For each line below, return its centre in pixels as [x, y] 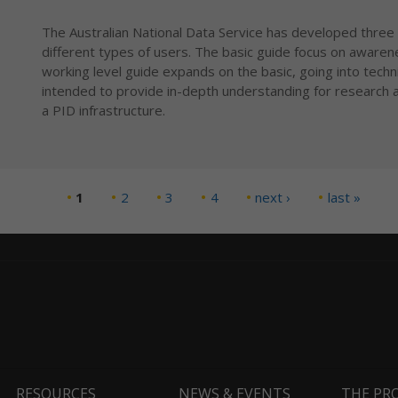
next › [273, 197]
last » [344, 197]
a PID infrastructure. [103, 111]
